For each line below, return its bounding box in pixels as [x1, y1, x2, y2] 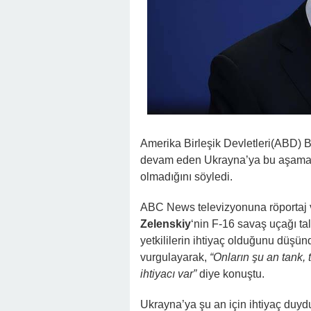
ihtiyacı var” [140, 267, 196, 280]
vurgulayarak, [140, 251, 210, 263]
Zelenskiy [140, 217, 191, 230]
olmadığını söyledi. [140, 170, 233, 183]
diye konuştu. [196, 267, 264, 280]
